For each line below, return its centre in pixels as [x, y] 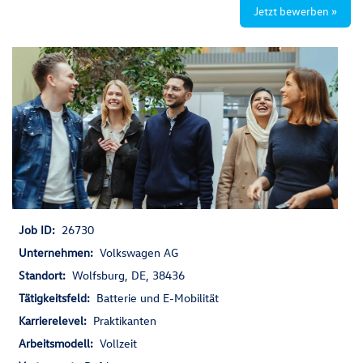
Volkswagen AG [139, 252]
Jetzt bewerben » [295, 11]
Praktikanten [125, 320]
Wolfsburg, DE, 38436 [128, 275]
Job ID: [40, 230]
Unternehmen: [59, 252]
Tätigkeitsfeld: [58, 298]
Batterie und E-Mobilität [158, 298]
